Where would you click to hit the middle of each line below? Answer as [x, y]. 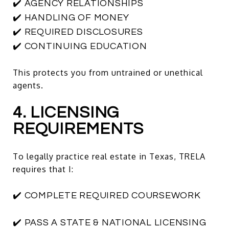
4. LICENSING [66, 112]
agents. [28, 85]
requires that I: [43, 169]
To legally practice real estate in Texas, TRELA [109, 156]
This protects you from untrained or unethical [108, 72]
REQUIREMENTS [78, 129]
